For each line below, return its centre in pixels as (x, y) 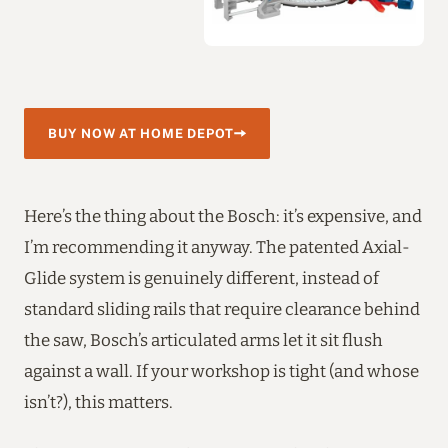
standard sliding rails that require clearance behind (222, 308)
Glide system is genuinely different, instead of (201, 277)
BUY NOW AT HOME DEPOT (141, 133)
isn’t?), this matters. (98, 401)
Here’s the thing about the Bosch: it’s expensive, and (223, 215)
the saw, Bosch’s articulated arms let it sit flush (203, 339)
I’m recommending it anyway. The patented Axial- (217, 246)
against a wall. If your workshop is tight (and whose (221, 370)
